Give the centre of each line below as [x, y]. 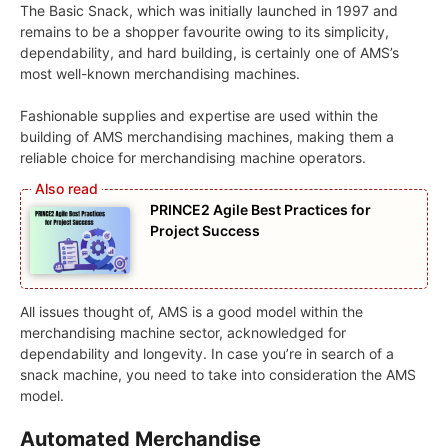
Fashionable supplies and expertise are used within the [199, 115]
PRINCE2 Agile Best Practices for [260, 209]
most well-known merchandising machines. [160, 73]
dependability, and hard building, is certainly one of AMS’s [209, 52]
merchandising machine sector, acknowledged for [183, 332]
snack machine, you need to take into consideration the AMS [218, 374]
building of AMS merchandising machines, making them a [207, 136]
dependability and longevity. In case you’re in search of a [207, 353]
